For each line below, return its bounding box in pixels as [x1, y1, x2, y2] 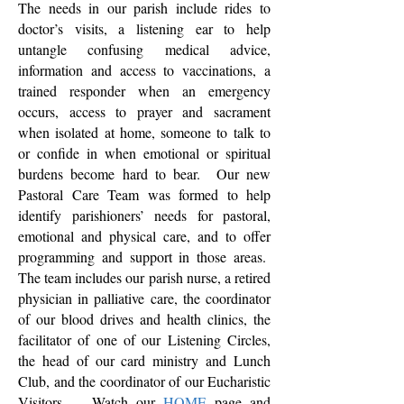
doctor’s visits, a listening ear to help [18, 19, 271, 38]
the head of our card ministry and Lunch [18, 351, 271, 370]
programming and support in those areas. [18, 247, 271, 266]
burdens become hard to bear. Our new [18, 164, 271, 183]
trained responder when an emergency [18, 81, 271, 100]
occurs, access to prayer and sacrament [18, 102, 271, 121]
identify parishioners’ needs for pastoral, [18, 206, 271, 225]
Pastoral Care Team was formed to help [18, 185, 271, 204]
